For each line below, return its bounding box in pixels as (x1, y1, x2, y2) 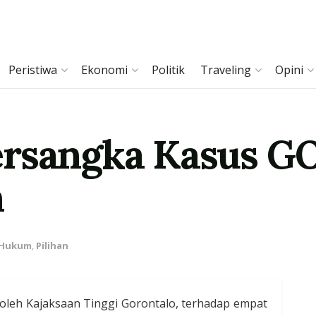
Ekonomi (81, 62, 128, 78)
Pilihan (36, 239, 68, 253)
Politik (152, 62, 185, 78)
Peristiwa (8, 62, 57, 78)
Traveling (200, 62, 251, 78)
